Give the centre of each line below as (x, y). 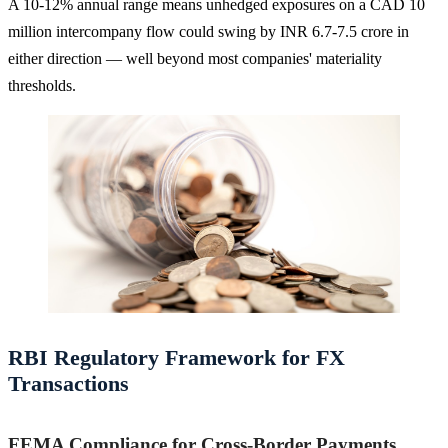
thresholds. (42, 85)
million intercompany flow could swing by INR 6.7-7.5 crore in (208, 31)
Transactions (68, 383)
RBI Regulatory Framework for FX (176, 357)
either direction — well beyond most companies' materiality (195, 58)
